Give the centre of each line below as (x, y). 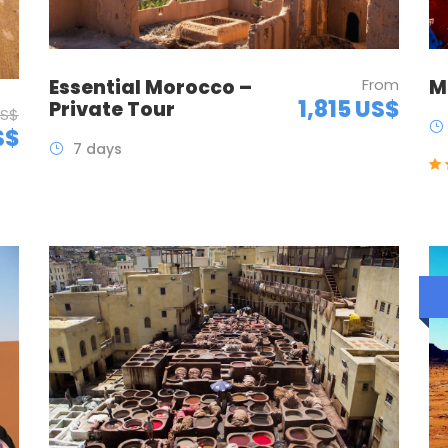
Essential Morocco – (150, 88)
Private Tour (111, 110)
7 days (97, 149)
